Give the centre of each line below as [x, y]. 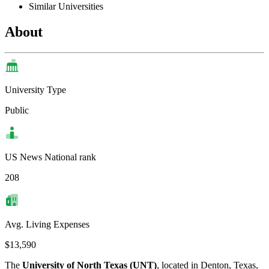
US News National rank [50, 157]
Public [17, 110]
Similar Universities [66, 7]
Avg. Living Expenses [47, 225]
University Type [35, 90]
